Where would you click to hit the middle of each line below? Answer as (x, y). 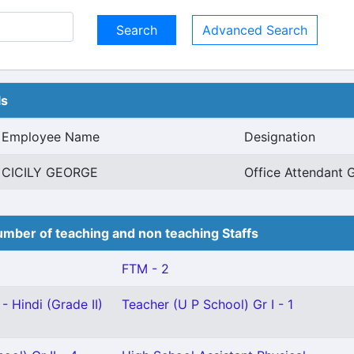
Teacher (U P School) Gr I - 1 (207, 304)
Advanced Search (255, 30)
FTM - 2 (145, 269)
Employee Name (51, 137)
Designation (280, 137)
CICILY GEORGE (50, 172)
